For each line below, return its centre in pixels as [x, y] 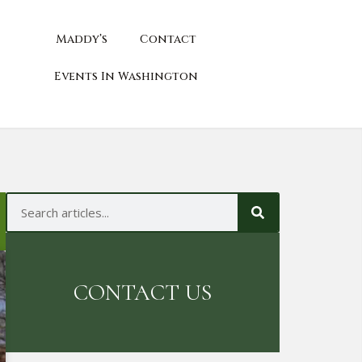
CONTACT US [143, 293]
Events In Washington [126, 76]
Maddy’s [82, 39]
